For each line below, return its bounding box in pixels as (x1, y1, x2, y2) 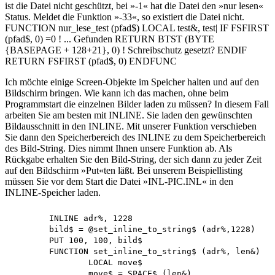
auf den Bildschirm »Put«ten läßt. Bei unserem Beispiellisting (5, 165, 242, 176)
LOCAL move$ (10, 257, 88, 267)
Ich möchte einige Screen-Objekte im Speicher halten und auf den (5, 76, 259, 87)
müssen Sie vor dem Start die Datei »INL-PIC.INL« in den (5, 176, 233, 187)
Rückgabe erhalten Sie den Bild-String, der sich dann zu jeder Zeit (5, 153, 261, 165)
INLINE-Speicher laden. (5, 187, 101, 198)
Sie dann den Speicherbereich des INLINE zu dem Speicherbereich (5, 131, 266, 142)
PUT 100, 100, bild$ (10, 235, 49, 245)
